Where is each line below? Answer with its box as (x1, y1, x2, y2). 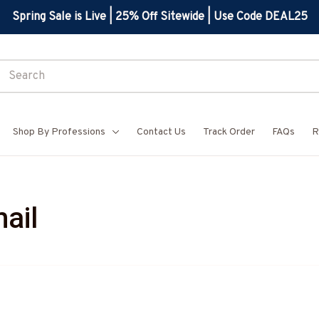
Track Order (203, 126, 255, 138)
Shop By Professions (13, 126, 105, 138)
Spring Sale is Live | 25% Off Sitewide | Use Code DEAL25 (11, 9, 308, 24)
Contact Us (137, 126, 186, 138)
